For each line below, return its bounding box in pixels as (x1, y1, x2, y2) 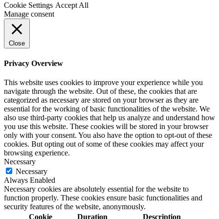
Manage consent (4, 10, 54, 19)
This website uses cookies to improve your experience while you (4, 78, 203, 87)
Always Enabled (4, 175, 55, 184)
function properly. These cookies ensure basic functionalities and (4, 193, 202, 202)
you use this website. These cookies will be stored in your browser (4, 122, 208, 131)
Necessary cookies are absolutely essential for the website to (4, 184, 189, 193)
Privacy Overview (4, 59, 63, 67)
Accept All (55, 1, 88, 10)
